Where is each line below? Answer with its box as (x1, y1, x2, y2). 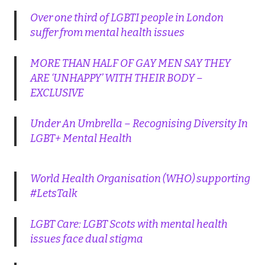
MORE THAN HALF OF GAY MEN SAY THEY (30, 57, 231, 70)
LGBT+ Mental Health (30, 132, 132, 146)
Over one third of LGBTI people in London (30, 11, 224, 25)
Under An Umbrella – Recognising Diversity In (30, 117, 248, 131)
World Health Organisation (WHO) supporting (30, 172, 250, 186)
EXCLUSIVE (30, 86, 84, 100)
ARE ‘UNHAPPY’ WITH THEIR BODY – (30, 72, 203, 85)
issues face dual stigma (30, 232, 143, 246)
